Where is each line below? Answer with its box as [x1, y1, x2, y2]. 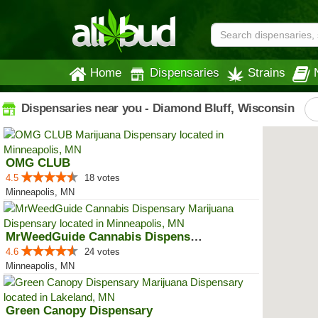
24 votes [84, 246, 120, 257]
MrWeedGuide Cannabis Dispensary [190, 230, 202, 243]
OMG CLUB [6, 156, 70, 170]
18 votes [84, 172, 120, 183]
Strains [248, 66, 285, 79]
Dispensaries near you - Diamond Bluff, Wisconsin [18, 101, 295, 115]
